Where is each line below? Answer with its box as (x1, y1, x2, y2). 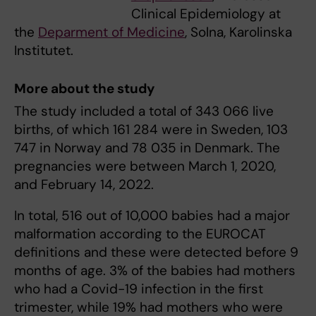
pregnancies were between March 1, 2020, (14, 157, 276, 175)
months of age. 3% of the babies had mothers (14, 262, 296, 279)
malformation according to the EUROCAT (14, 225, 266, 243)
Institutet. (14, 42, 73, 60)
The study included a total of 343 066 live (14, 102, 274, 120)
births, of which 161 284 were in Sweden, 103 (14, 121, 288, 138)
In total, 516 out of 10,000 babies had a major (14, 207, 290, 224)
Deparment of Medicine (38, 23, 185, 42)
